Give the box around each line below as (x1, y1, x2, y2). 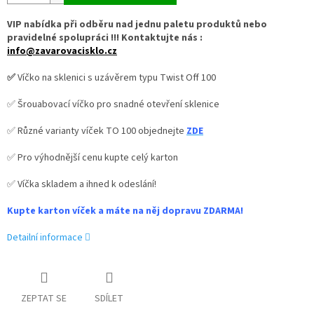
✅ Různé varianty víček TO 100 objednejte (7, 124, 186, 139)
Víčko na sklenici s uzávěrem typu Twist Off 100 (15, 71, 216, 86)
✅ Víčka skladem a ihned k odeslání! (7, 177, 156, 192)
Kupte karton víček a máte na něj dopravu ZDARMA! (7, 204, 243, 219)
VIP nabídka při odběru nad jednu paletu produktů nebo (7, 18, 267, 32)
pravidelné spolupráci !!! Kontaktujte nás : (7, 31, 203, 46)
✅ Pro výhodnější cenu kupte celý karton (7, 151, 178, 165)
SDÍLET (95, 292, 123, 306)
